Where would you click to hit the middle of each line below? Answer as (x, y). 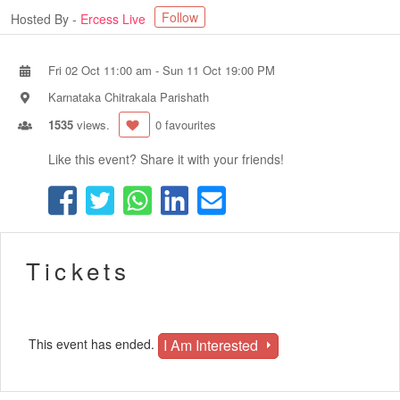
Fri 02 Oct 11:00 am (102, 70)
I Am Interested (212, 345)
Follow (180, 17)
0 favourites (185, 125)
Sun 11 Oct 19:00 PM (219, 70)
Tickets (79, 270)
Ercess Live (115, 19)
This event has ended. (93, 344)
